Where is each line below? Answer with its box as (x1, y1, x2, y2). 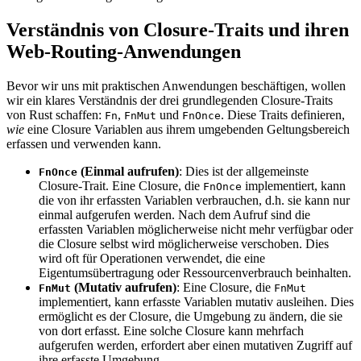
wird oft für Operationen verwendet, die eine (39, 251, 265, 265)
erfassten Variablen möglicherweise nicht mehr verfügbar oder (39, 222, 353, 236)
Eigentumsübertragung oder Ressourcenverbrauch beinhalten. (39, 265, 351, 280)
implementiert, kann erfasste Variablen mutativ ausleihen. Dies (39, 294, 354, 309)
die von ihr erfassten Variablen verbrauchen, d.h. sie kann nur (39, 193, 350, 207)
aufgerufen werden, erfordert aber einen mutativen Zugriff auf (39, 338, 352, 352)
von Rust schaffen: (6, 107, 105, 122)
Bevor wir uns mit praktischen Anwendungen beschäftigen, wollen (6, 78, 346, 93)
